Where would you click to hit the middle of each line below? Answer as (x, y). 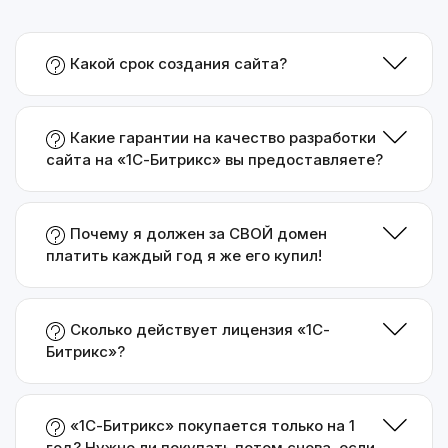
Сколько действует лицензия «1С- (200, 329)
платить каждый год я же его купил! (184, 255)
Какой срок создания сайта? (178, 63)
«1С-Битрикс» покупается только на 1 (212, 425)
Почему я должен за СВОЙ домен (198, 233)
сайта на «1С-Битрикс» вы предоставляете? (214, 159)
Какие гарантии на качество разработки (223, 137)
